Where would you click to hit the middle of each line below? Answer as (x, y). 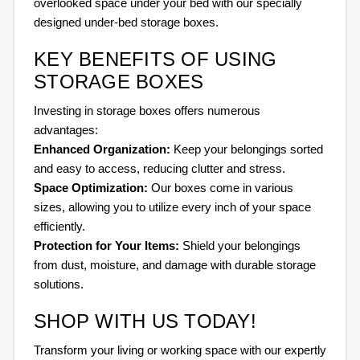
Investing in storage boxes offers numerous (147, 110)
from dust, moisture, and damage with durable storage (175, 264)
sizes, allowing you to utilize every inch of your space (172, 207)
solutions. (59, 284)
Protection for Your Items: (106, 245)
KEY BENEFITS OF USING (155, 59)
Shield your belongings (240, 245)
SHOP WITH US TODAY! (145, 321)
